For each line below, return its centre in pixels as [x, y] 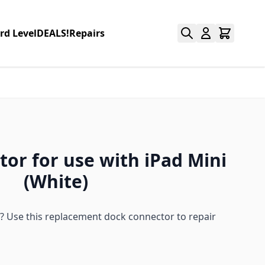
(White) [56, 181]
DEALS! [53, 33]
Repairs [87, 33]
